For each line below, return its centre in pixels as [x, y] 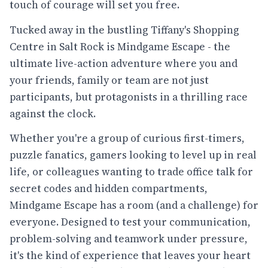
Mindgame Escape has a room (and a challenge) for [134, 205]
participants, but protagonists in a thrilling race [129, 97]
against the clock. [53, 113]
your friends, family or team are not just [109, 80]
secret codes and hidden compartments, [109, 189]
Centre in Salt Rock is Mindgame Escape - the [120, 46]
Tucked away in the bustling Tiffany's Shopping [124, 30]
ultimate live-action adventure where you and [124, 63]
